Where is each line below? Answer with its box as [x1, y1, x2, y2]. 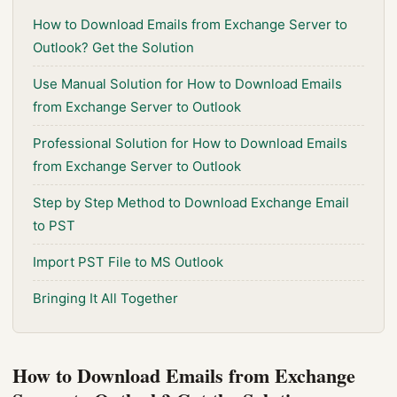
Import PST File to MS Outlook [33, 253, 223, 270]
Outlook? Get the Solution [33, 39, 194, 56]
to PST [33, 217, 75, 234]
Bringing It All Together [33, 290, 178, 307]
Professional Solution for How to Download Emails [33, 135, 347, 152]
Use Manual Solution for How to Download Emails [33, 75, 342, 92]
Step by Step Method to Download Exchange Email [33, 194, 349, 211]
